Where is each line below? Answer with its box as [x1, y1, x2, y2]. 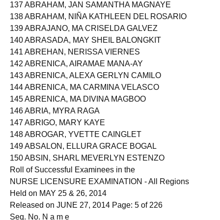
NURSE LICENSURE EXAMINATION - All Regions [10, 186, 189, 194]
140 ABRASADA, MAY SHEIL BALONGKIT [10, 44, 161, 53]
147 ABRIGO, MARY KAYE [10, 127, 105, 135]
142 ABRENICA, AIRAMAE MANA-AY [10, 68, 143, 76]
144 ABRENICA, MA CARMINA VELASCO [10, 91, 159, 100]
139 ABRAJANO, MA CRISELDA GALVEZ [10, 32, 158, 41]
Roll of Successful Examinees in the [10, 174, 135, 182]
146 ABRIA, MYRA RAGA [10, 115, 100, 123]
